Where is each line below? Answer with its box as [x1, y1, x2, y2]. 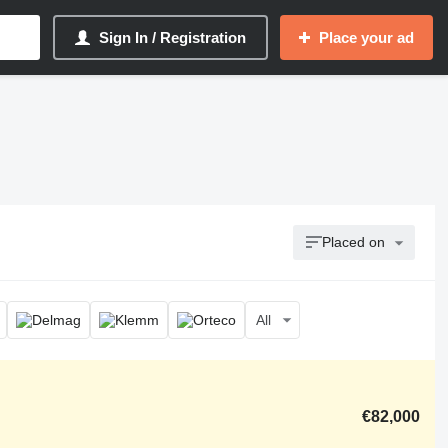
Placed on [322, 234, 386, 250]
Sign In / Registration [99, 29, 246, 46]
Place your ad [319, 29, 414, 46]
